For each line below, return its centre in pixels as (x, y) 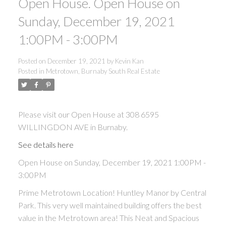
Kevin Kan (129, 61)
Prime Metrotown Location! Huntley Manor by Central (112, 192)
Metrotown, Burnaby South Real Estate (103, 71)
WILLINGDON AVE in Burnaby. (73, 127)
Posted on (33, 61)
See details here (46, 144)
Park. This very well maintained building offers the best (110, 205)
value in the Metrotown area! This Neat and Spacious (108, 217)
